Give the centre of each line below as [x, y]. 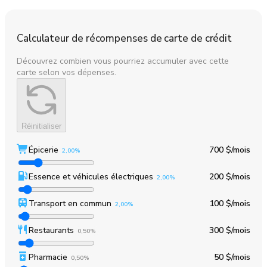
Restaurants [51, 230]
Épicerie [44, 150]
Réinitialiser [41, 126]
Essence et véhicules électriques [91, 176]
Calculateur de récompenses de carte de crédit [125, 38]
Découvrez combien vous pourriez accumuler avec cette [123, 61]
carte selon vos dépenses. [66, 72]
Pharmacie [48, 257]
